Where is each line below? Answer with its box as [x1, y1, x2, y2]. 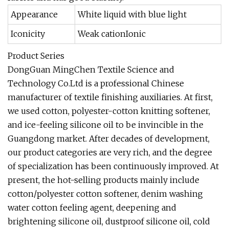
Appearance [11, 9, 58, 19]
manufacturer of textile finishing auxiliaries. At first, [8, 92, 213, 102]
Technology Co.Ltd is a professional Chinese [8, 78, 184, 88]
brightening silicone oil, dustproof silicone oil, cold [8, 216, 210, 226]
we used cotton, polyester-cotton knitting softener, [8, 106, 210, 116]
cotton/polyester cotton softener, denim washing [8, 189, 203, 199]
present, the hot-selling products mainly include [8, 175, 199, 185]
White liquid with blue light [78, 9, 187, 19]
